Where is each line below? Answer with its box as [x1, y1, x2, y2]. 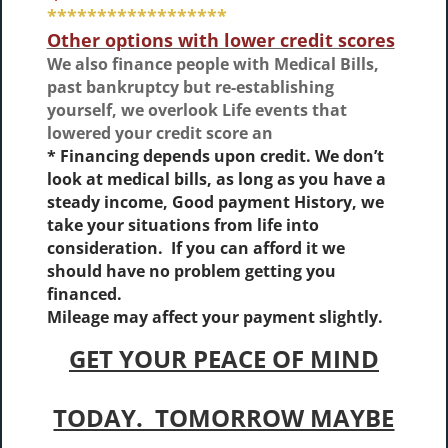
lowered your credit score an [46, 122, 273, 144]
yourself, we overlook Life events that [46, 99, 347, 121]
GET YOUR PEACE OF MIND [68, 342, 379, 375]
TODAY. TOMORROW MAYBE [53, 401, 395, 434]
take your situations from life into [46, 214, 319, 236]
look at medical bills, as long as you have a [46, 168, 386, 190]
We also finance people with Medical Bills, [46, 53, 379, 75]
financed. [46, 283, 122, 305]
